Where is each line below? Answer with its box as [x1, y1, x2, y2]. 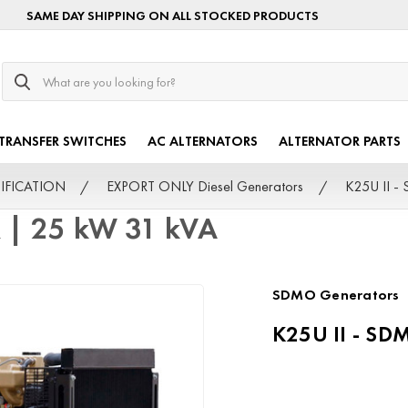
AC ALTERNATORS [148, 132, 259, 151]
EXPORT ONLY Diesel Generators [107, 176, 304, 196]
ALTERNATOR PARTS [279, 132, 402, 151]
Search [2, 62, 42, 80]
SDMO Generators [271, 285, 400, 305]
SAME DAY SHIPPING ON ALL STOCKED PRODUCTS [26, 6, 320, 24]
